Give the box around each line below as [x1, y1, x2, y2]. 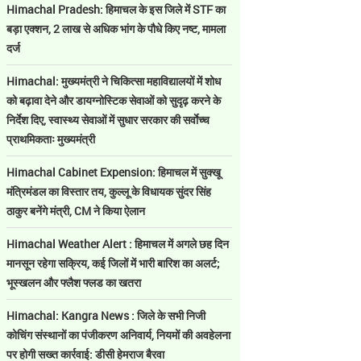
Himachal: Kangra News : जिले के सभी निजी [6, 308, 205, 323]
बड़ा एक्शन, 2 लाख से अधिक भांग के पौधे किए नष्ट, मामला [6, 21, 226, 36]
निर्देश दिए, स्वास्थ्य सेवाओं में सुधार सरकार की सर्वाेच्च [6, 112, 210, 127]
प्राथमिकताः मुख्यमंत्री [6, 131, 95, 147]
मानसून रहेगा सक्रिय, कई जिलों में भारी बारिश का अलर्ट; [6, 255, 220, 271]
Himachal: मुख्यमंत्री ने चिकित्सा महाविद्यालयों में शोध [6, 73, 221, 89]
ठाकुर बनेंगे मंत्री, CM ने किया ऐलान [6, 203, 145, 218]
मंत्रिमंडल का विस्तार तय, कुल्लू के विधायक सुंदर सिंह [6, 184, 211, 199]
